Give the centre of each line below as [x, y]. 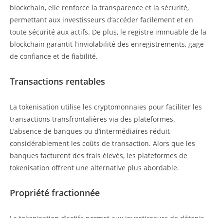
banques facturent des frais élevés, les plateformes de [99, 156]
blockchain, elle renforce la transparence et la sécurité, [99, 8]
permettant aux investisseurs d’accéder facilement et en [101, 20]
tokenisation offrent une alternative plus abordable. [94, 168]
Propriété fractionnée [55, 193]
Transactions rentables [57, 82]
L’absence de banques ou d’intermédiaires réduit [90, 131]
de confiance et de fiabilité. [54, 56]
